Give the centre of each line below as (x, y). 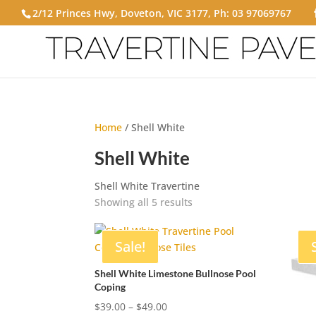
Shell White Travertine (147, 186)
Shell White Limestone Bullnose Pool (176, 273)
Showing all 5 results (144, 202)
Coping (110, 287)
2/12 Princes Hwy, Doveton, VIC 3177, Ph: (132, 13)
